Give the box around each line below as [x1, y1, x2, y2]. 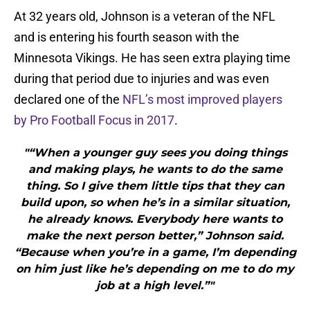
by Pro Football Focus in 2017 [14, 113, 174, 128]
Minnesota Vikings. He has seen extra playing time [14, 51, 291, 66]
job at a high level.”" [96, 279, 214, 293]
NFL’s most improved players [122, 92, 282, 107]
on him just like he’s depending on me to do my [16, 262, 294, 276]
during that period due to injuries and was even [14, 71, 269, 86]
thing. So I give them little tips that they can [26, 179, 284, 193]
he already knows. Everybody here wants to [28, 212, 282, 226]
